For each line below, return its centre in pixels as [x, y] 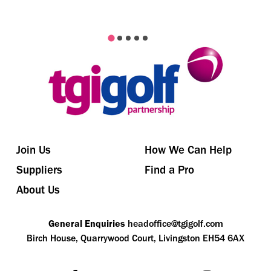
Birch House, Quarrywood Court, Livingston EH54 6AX [135, 238]
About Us [38, 190]
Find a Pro [169, 170]
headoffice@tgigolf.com [175, 224]
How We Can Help [188, 150]
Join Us [34, 150]
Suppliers [39, 170]
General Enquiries [87, 224]
